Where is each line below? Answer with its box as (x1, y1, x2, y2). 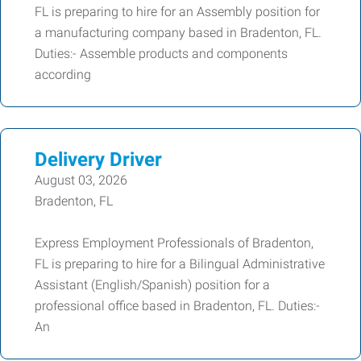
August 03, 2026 (35, 172, 127, 188)
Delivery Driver (35, 148, 162, 171)
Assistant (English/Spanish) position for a (35, 277, 270, 293)
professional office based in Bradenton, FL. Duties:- (35, 298, 320, 313)
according (35, 67, 91, 82)
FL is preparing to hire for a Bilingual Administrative (35, 256, 325, 272)
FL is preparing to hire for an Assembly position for (35, 4, 320, 19)
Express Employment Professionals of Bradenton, (35, 235, 313, 251)
